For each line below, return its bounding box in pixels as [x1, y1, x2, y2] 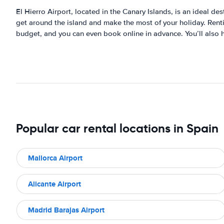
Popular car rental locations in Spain [16, 121, 218, 136]
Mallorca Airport [28, 152, 82, 163]
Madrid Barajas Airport [28, 204, 104, 215]
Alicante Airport [28, 178, 81, 189]
